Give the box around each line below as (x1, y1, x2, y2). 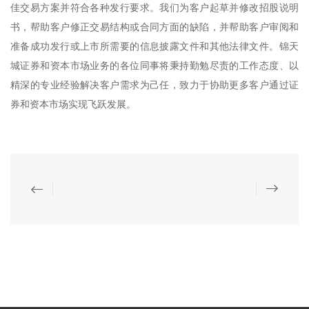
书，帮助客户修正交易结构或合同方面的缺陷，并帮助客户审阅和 (10, 21, 299, 33)
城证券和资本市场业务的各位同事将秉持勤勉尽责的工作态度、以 (10, 60, 299, 72)
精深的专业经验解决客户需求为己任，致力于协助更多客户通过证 (10, 79, 299, 91)
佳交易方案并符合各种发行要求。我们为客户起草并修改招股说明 (10, 2, 299, 14)
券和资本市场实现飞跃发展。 (10, 99, 136, 110)
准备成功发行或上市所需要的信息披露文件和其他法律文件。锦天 (10, 41, 299, 52)
